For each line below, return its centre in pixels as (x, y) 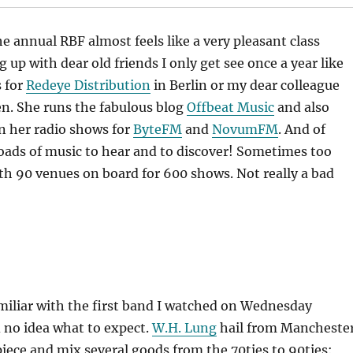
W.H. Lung (184, 327)
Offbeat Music (230, 107)
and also (301, 107)
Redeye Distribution (88, 85)
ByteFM (157, 129)
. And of (301, 129)
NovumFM (245, 129)
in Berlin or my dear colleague (245, 85)
